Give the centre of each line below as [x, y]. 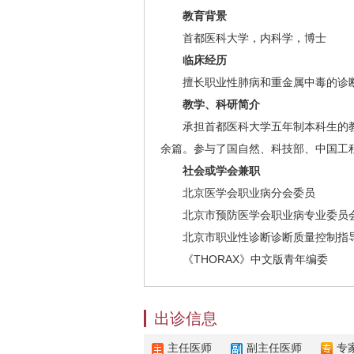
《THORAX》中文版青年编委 [244, 259]
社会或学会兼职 [221, 171]
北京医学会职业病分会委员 [238, 193]
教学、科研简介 [216, 104]
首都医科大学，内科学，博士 [243, 38]
